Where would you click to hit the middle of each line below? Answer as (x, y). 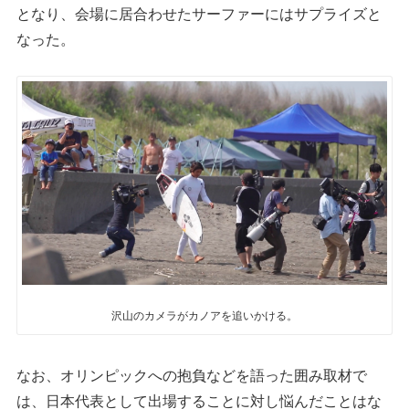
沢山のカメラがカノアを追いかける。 (204, 315)
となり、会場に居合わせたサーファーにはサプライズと (199, 13)
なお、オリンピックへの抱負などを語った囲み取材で (192, 375)
